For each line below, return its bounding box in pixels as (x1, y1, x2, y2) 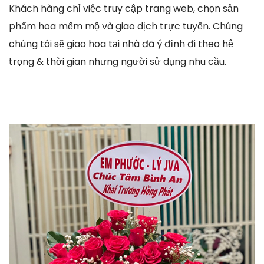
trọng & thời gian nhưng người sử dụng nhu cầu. (9, 54, 226, 68)
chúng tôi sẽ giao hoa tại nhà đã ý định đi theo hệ (9, 37, 233, 51)
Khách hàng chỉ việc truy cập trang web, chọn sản (9, 1, 239, 15)
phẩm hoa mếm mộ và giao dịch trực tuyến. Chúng (9, 19, 243, 33)
